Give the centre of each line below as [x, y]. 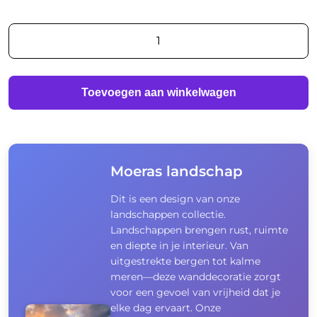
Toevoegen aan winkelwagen [158, 92]
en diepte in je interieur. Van [179, 245]
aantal [27, 71]
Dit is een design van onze [175, 198]
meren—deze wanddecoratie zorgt [196, 276]
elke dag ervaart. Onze [166, 307]
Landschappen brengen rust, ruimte [199, 230]
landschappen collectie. [168, 214]
